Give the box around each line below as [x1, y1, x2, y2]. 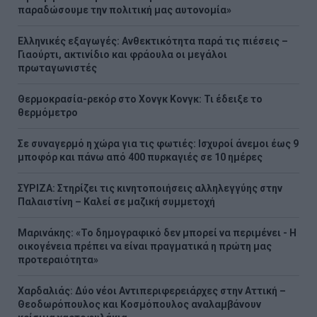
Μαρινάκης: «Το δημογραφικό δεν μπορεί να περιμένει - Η [18, 226, 296, 238]
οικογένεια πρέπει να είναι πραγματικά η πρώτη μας [18, 240, 272, 252]
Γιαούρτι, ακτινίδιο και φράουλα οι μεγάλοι [18, 48, 227, 60]
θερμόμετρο [18, 106, 78, 118]
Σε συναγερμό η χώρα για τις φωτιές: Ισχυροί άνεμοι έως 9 [18, 137, 299, 149]
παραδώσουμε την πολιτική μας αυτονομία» [18, 4, 231, 16]
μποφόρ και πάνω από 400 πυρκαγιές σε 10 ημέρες [18, 151, 263, 163]
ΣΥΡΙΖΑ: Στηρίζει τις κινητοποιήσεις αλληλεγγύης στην [18, 182, 282, 194]
